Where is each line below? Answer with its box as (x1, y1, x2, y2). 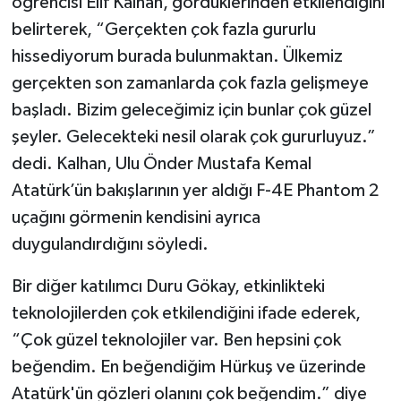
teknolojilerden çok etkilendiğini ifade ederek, (11, 304, 361, 323)
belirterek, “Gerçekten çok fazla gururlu (11, 21, 316, 39)
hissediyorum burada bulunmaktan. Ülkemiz (11, 47, 343, 66)
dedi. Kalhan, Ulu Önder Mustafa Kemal (11, 155, 311, 174)
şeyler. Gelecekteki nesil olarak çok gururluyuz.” (11, 128, 376, 147)
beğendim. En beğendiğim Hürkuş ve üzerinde (11, 358, 366, 377)
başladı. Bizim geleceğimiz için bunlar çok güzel (11, 101, 371, 120)
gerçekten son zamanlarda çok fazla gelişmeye (11, 74, 369, 93)
